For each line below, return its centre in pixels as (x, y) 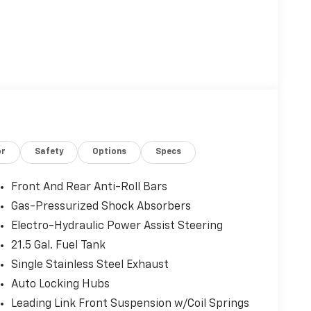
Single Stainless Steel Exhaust (90, 265)
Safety (49, 152)
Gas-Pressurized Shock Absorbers (101, 207)
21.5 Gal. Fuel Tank (58, 245)
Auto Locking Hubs (60, 284)
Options (110, 152)
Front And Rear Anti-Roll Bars (89, 187)
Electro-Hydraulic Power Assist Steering (117, 226)
